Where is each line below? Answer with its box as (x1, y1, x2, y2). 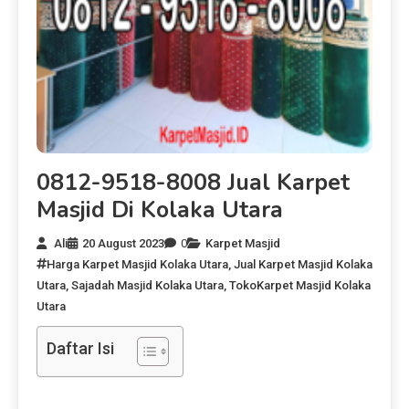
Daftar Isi (47, 338, 114, 358)
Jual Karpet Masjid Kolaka (234, 257, 372, 271)
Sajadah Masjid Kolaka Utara (71, 278, 224, 292)
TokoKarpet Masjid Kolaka (229, 278, 371, 292)
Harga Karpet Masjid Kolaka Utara (47, 257, 228, 271)
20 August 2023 (82, 236, 164, 250)
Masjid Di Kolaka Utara (37, 194, 283, 225)
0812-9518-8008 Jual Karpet (37, 166, 350, 198)
